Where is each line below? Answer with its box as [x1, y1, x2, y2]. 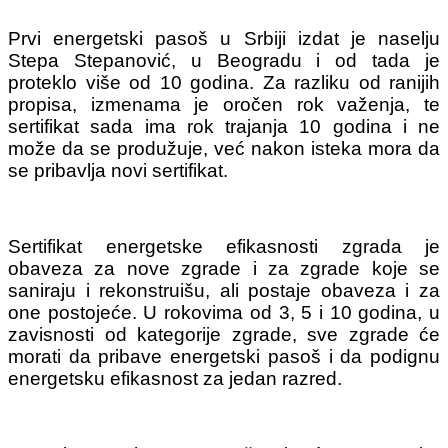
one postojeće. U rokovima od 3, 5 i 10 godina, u [8, 302, 440, 324]
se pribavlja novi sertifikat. [8, 160, 228, 182]
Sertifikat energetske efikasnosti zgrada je [8, 236, 440, 258]
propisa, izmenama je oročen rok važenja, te [8, 94, 440, 116]
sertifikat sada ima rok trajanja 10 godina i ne [8, 116, 440, 138]
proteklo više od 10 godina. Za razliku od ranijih [8, 72, 440, 94]
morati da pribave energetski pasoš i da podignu [8, 346, 440, 368]
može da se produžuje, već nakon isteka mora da [8, 138, 440, 160]
